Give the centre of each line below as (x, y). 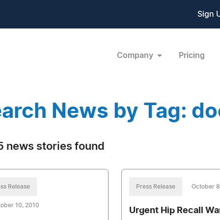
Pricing (192, 55)
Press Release (156, 187)
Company (136, 55)
